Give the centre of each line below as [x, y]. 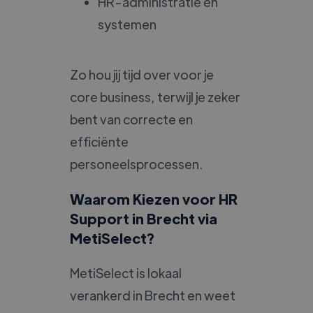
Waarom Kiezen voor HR [154, 198]
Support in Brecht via [144, 218]
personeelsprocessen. [136, 163]
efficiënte [99, 141]
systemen [127, 24]
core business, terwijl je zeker [155, 96]
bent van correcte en [131, 119]
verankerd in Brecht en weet [153, 295]
